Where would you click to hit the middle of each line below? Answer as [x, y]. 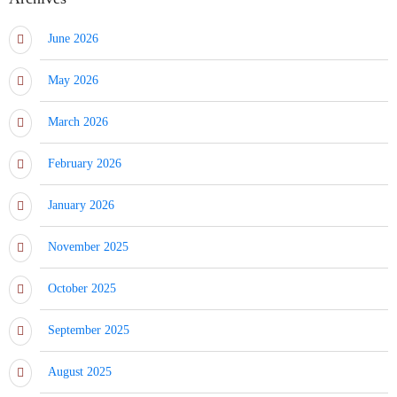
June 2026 [73, 38]
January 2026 [81, 205]
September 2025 [89, 330]
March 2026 [78, 121]
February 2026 [85, 163]
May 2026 [73, 80]
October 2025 [82, 288]
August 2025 [80, 371]
